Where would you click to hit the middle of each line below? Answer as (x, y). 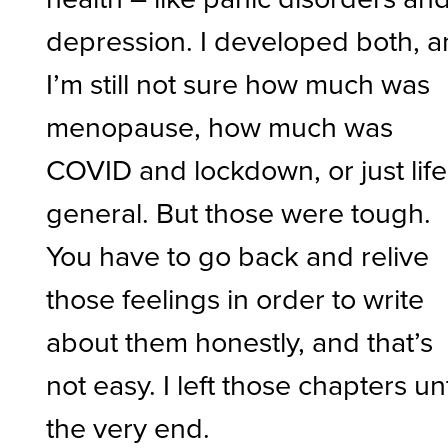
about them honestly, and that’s (240, 341)
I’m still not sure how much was (238, 83)
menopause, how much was (220, 126)
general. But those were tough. (239, 212)
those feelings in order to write (235, 298)
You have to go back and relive (238, 255)
